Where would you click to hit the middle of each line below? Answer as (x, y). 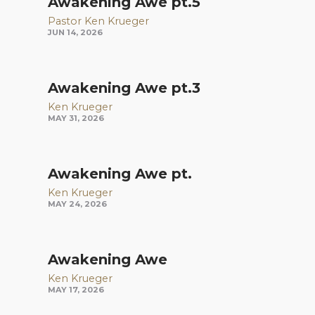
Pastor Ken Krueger (98, 21)
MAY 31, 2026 (76, 118)
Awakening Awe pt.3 (124, 88)
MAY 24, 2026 (77, 204)
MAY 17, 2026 (76, 289)
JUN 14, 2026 (75, 32)
